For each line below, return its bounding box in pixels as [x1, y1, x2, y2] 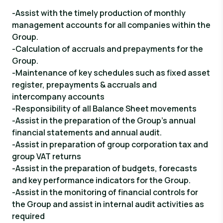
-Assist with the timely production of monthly [12, 7, 186, 18]
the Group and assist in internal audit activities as [12, 199, 204, 210]
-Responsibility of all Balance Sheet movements [12, 103, 197, 114]
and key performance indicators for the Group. [12, 175, 191, 186]
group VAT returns [12, 151, 81, 162]
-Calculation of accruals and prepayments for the [12, 43, 203, 54]
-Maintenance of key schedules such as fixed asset [12, 67, 210, 78]
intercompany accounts [12, 91, 105, 102]
